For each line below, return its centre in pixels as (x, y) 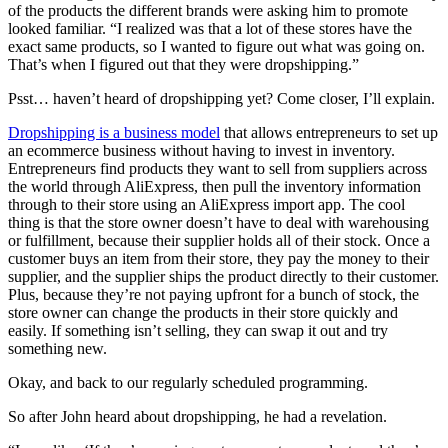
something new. (57, 349)
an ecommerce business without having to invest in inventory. (201, 151)
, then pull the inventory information (307, 187)
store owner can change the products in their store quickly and (203, 313)
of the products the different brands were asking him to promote (208, 11)
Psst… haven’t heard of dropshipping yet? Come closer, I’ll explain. (221, 99)
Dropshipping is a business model (114, 133)
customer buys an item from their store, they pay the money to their (218, 259)
